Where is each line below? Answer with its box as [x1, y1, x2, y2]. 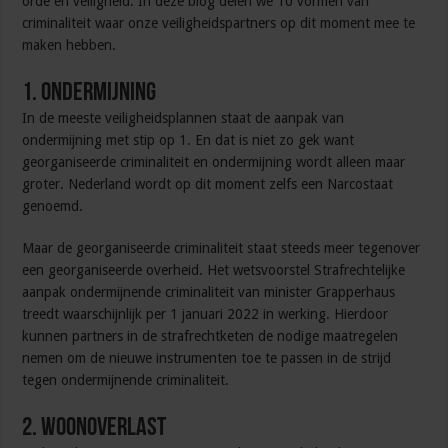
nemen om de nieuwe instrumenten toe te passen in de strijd [22, 350, 392, 367]
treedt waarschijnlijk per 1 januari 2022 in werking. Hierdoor [22, 306, 389, 323]
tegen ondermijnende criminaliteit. [22, 372, 230, 389]
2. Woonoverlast [22, 415, 167, 443]
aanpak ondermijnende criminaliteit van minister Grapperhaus [22, 284, 396, 301]
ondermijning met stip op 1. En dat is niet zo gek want [22, 132, 355, 149]
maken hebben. [22, 37, 117, 54]
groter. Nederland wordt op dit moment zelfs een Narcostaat [22, 176, 394, 193]
